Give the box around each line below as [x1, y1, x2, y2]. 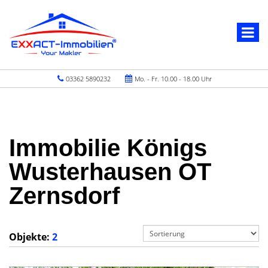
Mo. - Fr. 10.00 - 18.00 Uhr [132, 74, 212, 83]
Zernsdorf [9, 182, 120, 209]
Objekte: [9, 230, 52, 243]
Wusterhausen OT [9, 159, 211, 185]
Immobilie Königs [9, 135, 207, 161]
